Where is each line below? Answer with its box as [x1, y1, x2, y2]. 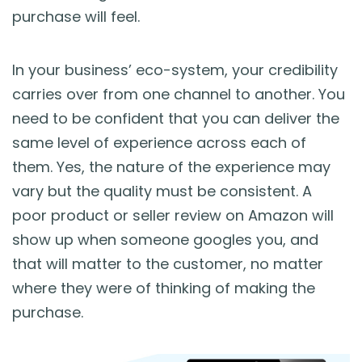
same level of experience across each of [12, 132, 306, 153]
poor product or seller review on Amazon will [12, 204, 334, 225]
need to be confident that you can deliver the [12, 107, 339, 128]
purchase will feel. [12, 6, 140, 27]
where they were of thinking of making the [12, 277, 315, 298]
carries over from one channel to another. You [12, 83, 345, 104]
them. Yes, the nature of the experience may [12, 156, 330, 177]
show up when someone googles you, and [12, 229, 318, 250]
